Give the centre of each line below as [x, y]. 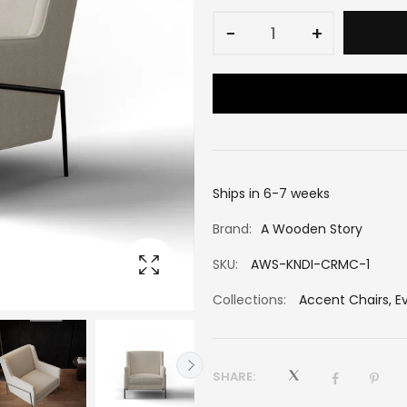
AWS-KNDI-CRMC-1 [308, 264]
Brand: [232, 229]
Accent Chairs [344, 300]
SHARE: [234, 377]
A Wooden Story [312, 229]
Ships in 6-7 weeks [271, 194]
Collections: [249, 300]
